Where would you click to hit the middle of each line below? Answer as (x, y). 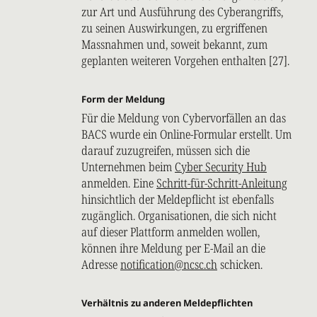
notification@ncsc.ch (169, 265)
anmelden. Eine (119, 183)
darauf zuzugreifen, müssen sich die (166, 151)
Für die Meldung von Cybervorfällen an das (184, 118)
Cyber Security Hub (221, 167)
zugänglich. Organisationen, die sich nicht (179, 216)
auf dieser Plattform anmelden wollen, (171, 232)
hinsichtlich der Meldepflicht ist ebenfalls (178, 200)
